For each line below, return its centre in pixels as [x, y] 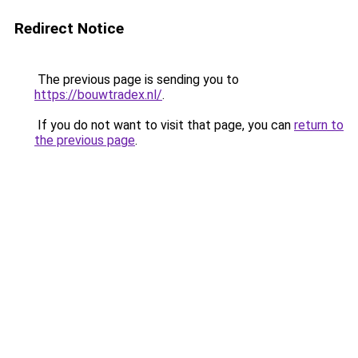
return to [319, 125]
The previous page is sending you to [137, 80]
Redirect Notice [69, 28]
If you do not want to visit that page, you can [164, 125]
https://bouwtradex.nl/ [98, 95]
